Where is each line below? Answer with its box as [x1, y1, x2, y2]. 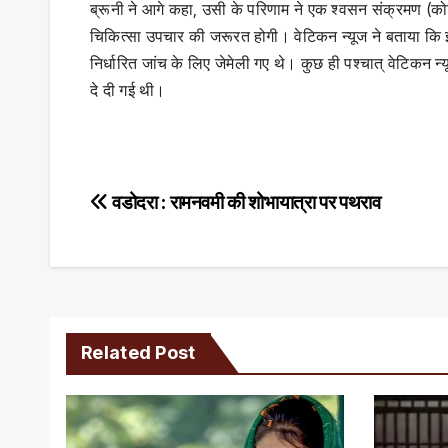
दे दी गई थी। [90, 80, 166, 101]
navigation [89, 231, 246, 271]
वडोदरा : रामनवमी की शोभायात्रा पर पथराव [108, 190, 381, 215]
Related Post [81, 342, 196, 364]
